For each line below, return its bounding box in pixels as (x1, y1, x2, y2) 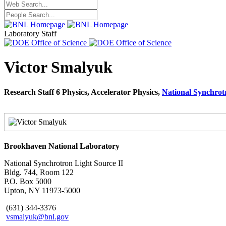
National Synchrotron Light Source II (4, 158, 123, 167)
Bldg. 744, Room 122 (4, 167, 74, 177)
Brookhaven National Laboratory (4, 141, 120, 150)
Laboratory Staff (4, 29, 56, 38)
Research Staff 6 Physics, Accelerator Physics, (4, 87, 162, 96)
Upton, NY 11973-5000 (4, 186, 80, 195)
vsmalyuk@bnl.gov (6, 212, 69, 221)
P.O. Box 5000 (4, 177, 51, 186)
